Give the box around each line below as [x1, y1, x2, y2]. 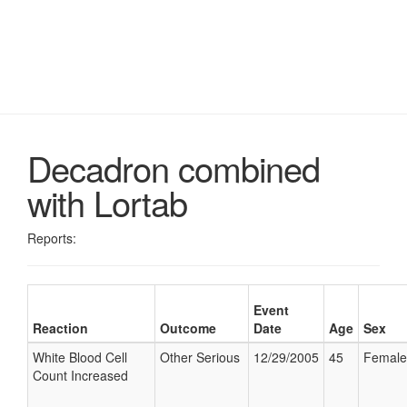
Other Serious [160, 348, 240, 366]
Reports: [27, 229, 76, 247]
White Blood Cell [33, 348, 127, 366]
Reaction [33, 319, 88, 337]
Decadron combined [27, 143, 320, 193]
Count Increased [33, 366, 128, 384]
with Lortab [27, 177, 187, 227]
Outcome [160, 319, 216, 337]
